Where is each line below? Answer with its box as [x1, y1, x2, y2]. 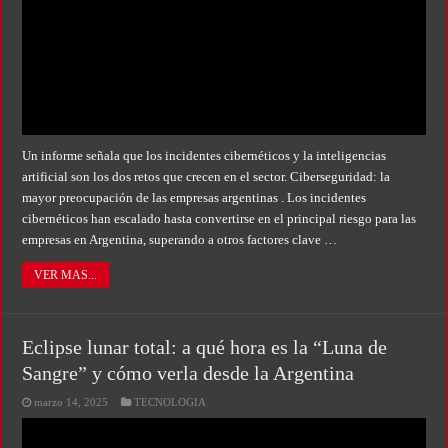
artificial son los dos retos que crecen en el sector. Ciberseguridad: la [22, 169, 391, 184]
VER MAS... [34, 268, 98, 282]
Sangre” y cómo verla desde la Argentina [22, 362, 355, 384]
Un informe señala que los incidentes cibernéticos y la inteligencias [22, 148, 387, 163]
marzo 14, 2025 [34, 396, 109, 408]
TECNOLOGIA [134, 396, 207, 408]
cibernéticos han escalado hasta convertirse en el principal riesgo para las [22, 211, 417, 226]
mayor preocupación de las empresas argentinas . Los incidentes [22, 190, 367, 205]
